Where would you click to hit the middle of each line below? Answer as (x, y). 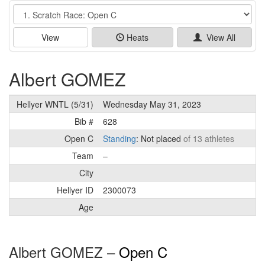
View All (219, 37)
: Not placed (160, 138)
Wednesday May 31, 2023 (152, 104)
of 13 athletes (209, 138)
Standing (119, 138)
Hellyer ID (75, 190)
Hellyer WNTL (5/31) (55, 104)
